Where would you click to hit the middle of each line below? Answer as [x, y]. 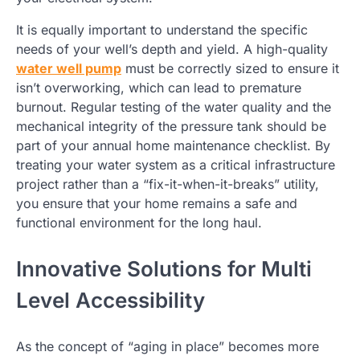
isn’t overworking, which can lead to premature [159, 87]
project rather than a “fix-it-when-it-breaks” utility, [168, 184]
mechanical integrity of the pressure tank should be [171, 126]
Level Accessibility [110, 300]
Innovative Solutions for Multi [164, 268]
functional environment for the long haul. [139, 222]
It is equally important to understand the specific [162, 29]
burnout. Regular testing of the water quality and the [174, 106]
